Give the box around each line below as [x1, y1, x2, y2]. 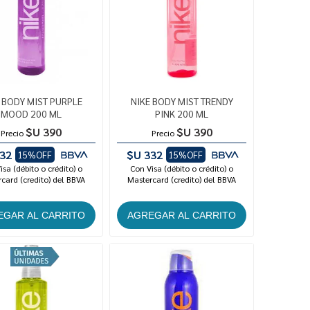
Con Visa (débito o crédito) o [130, 163, 234, 174]
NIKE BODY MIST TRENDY [130, 95, 233, 108]
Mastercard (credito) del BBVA [127, 174, 237, 185]
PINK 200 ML [155, 107, 209, 120]
